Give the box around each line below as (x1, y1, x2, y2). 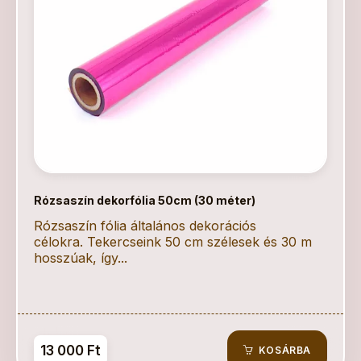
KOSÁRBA (255, 344, 311, 356)
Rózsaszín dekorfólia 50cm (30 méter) (34, 193, 255, 207)
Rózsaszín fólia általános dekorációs (34, 218, 256, 234)
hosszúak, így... (34, 250, 127, 266)
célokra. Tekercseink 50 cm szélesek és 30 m (34, 234, 312, 250)
